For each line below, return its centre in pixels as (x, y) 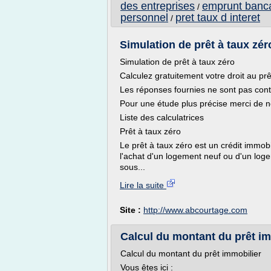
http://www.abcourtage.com (195, 210)
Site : (132, 210)
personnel (144, 18)
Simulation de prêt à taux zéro (177, 62)
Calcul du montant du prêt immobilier (191, 253)
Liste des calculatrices (162, 117)
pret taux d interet (218, 18)
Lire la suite (143, 185)
